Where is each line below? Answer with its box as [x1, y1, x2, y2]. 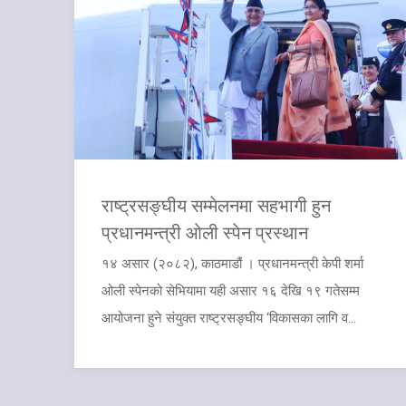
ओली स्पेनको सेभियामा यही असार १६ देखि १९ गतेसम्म [101, 282, 360, 299]
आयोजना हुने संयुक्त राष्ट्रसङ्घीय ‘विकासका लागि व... [101, 309, 356, 326]
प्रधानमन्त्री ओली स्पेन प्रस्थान [101, 219, 308, 244]
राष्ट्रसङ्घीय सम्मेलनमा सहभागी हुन [101, 192, 331, 217]
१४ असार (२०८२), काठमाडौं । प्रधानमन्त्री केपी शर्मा [101, 255, 363, 272]
